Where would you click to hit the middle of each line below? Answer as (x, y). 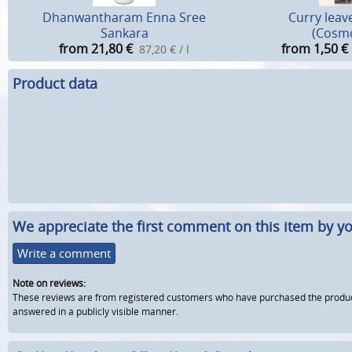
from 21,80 (91, 48)
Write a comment (64, 253)
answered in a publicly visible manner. (95, 312)
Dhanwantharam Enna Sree (124, 17)
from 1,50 (310, 48)
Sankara (124, 33)
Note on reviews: (49, 284)
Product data (55, 84)
